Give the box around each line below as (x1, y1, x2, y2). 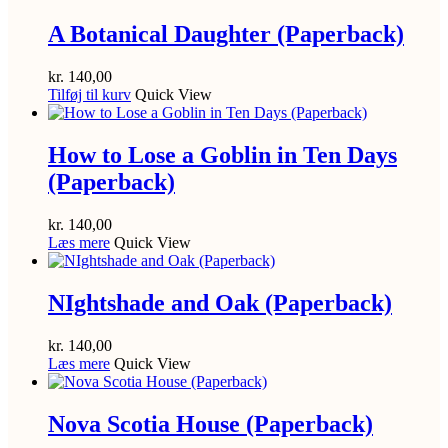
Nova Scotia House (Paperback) (48, 410, 373, 437)
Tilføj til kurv (48, 86, 131, 104)
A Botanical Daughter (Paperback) (48, 21, 404, 48)
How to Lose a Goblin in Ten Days (48, 141, 397, 168)
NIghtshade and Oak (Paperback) (48, 289, 392, 316)
